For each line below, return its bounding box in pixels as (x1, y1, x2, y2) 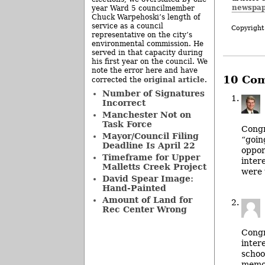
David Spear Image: (102, 174, 193, 183)
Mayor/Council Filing (102, 131, 199, 141)
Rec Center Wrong (102, 205, 187, 214)
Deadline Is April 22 (102, 141, 195, 150)
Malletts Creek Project (102, 162, 206, 172)
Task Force (102, 119, 152, 129)
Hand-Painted (102, 183, 166, 193)
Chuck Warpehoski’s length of (92, 13, 200, 21)
